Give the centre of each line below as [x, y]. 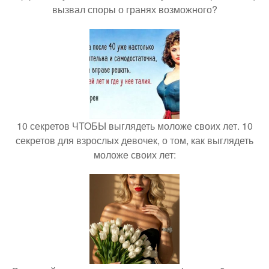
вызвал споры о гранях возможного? [134, 9]
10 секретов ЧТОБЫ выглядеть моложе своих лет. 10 [134, 125]
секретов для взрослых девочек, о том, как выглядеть [134, 140]
